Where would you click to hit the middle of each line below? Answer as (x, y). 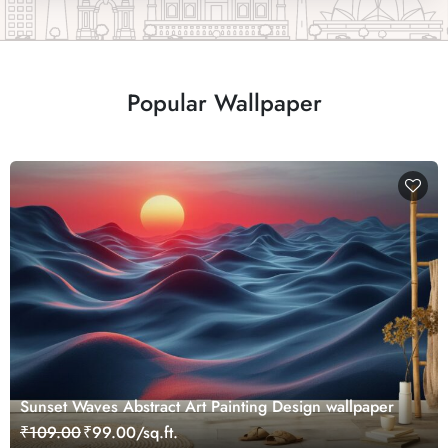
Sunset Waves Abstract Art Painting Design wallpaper (207, 407)
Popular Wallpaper (224, 103)
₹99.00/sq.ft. (130, 433)
